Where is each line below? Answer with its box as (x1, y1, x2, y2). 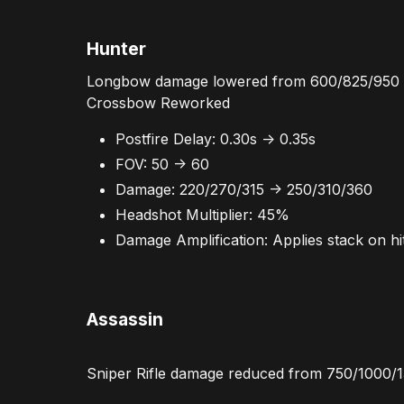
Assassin (87, 308, 163, 330)
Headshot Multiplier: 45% (115, 206, 289, 225)
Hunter (87, 38, 146, 60)
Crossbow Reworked (87, 94, 230, 113)
